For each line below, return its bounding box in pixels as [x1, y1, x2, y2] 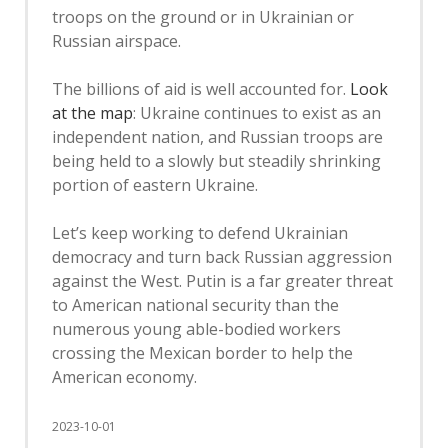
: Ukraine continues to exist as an [133, 102, 381, 124]
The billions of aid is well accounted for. [52, 78, 350, 100]
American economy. [52, 366, 197, 388]
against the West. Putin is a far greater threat [52, 270, 393, 292]
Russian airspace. [52, 30, 181, 52]
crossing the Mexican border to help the [52, 342, 353, 364]
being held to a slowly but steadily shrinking [52, 150, 381, 172]
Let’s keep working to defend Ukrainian [52, 222, 348, 244]
